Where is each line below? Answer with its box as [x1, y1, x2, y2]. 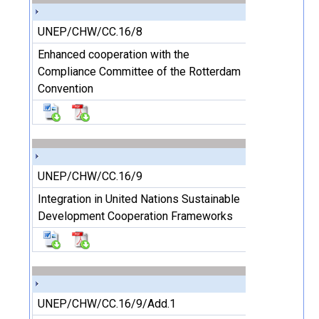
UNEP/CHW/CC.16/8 [38, 25, 142, 38]
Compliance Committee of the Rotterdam [38, 65, 241, 78]
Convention [38, 82, 93, 95]
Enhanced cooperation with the [38, 48, 189, 61]
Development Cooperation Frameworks [38, 209, 233, 223]
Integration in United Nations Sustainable [38, 192, 240, 206]
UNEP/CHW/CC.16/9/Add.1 [38, 297, 176, 310]
